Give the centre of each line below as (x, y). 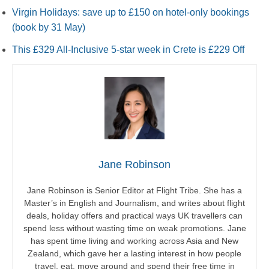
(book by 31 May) (49, 28)
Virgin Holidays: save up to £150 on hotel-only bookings (131, 13)
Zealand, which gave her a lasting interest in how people (134, 254)
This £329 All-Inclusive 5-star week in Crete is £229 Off (128, 50)
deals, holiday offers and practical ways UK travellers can (134, 216)
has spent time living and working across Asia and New (134, 241)
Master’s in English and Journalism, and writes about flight (134, 203)
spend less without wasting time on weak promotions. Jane (134, 228)
